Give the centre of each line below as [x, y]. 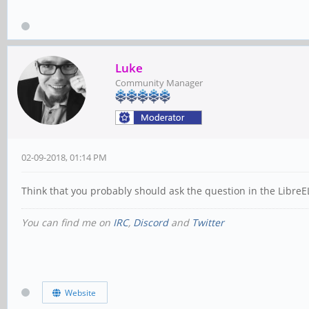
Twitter [208, 222]
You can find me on [67, 222]
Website [78, 293]
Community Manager [159, 82]
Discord [151, 222]
